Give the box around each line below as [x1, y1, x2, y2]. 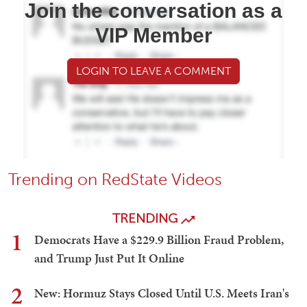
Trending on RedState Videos [8, 169, 222, 190]
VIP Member [95, 24, 212, 47]
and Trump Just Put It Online [34, 249, 184, 267]
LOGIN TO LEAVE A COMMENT [76, 64, 231, 78]
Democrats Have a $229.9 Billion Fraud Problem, [34, 231, 284, 249]
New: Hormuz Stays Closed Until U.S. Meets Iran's [34, 284, 289, 302]
